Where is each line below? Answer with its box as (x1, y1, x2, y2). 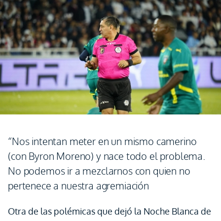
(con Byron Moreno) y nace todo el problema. (8, 149, 205, 162)
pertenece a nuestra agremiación (8, 179, 149, 192)
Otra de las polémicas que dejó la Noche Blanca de (8, 206, 211, 217)
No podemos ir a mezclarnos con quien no (8, 164, 190, 177)
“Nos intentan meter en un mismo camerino (8, 135, 197, 147)
